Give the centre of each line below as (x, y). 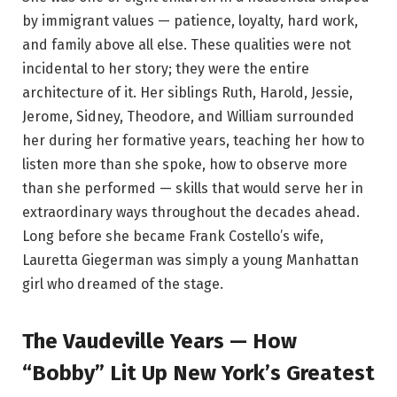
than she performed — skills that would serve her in (193, 189)
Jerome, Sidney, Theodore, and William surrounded (188, 117)
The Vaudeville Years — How (160, 341)
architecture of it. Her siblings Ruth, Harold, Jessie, (187, 93)
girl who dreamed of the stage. (123, 284)
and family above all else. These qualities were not (187, 45)
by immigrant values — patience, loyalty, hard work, (190, 21)
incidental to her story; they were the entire (166, 69)
